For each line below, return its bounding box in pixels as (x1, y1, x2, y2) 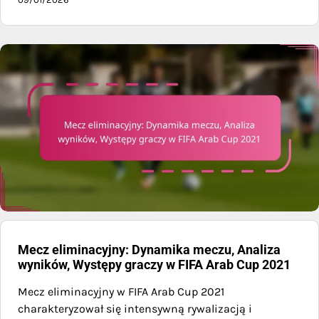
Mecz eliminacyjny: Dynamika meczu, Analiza (18, 242, 281, 257)
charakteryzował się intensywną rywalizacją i (18, 302, 252, 315)
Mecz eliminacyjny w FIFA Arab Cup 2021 (18, 285, 224, 298)
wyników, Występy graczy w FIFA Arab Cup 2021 (18, 257, 291, 272)
